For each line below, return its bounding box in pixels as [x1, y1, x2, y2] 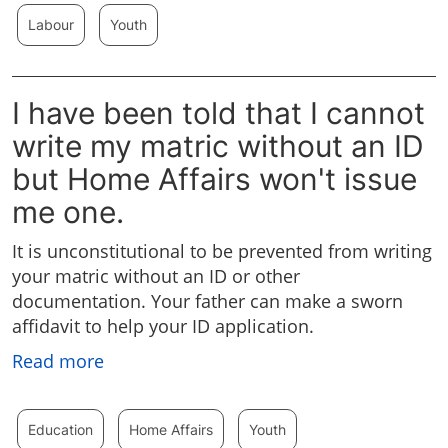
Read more [12, 349, 104, 374]
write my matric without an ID [12, 128, 424, 165]
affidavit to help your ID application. [12, 314, 314, 339]
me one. [12, 194, 124, 231]
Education [28, 421, 93, 439]
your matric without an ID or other [12, 264, 300, 289]
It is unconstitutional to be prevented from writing [12, 239, 432, 264]
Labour [28, 16, 74, 34]
